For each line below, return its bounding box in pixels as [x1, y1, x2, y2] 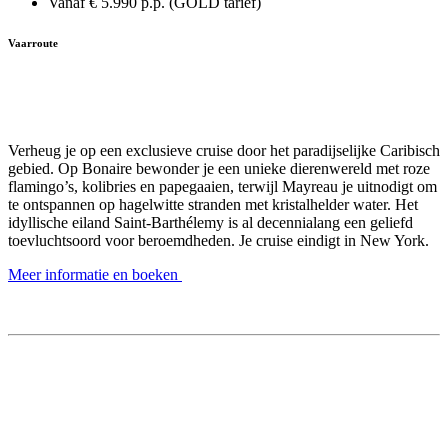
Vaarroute [8, 37, 58, 50]
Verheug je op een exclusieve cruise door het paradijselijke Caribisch [8, 142, 440, 160]
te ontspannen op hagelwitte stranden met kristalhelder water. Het [8, 196, 418, 214]
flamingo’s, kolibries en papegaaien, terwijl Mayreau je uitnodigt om [8, 178, 437, 196]
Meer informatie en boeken [8, 266, 182, 284]
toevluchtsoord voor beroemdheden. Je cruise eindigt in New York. [8, 232, 429, 250]
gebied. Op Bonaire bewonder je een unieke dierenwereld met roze [8, 160, 430, 178]
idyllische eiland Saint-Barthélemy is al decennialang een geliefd [8, 214, 413, 232]
